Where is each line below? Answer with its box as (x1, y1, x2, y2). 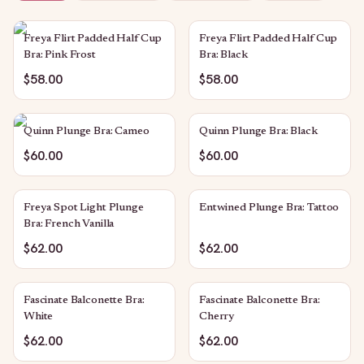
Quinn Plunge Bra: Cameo (24, 126, 149, 137)
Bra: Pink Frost (24, 50, 96, 61)
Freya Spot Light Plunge (24, 202, 144, 214)
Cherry (199, 311, 236, 323)
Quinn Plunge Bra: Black (199, 126, 318, 137)
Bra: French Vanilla (24, 219, 115, 230)
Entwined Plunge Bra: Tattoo (199, 202, 340, 214)
